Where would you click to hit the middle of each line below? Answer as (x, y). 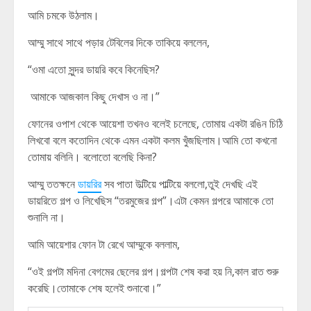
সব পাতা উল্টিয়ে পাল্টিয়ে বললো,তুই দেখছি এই (179, 184)
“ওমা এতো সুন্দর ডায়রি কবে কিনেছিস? (94, 69)
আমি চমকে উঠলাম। (64, 15)
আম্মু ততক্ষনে (53, 184)
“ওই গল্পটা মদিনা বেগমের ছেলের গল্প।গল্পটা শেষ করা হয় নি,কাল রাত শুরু (153, 271)
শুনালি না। (47, 217)
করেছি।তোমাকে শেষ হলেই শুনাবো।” (94, 288)
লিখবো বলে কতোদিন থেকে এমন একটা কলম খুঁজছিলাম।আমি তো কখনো (152, 140)
